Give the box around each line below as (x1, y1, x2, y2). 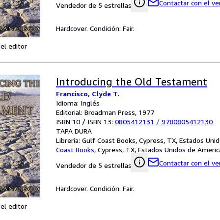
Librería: (56, 136, 82, 144)
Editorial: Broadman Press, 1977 (56, 108, 154, 116)
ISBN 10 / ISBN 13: (56, 117, 115, 126)
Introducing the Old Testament (56, 76, 207, 88)
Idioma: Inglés (56, 99, 100, 107)
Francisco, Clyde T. (56, 89, 119, 98)
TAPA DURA (56, 127, 92, 135)
